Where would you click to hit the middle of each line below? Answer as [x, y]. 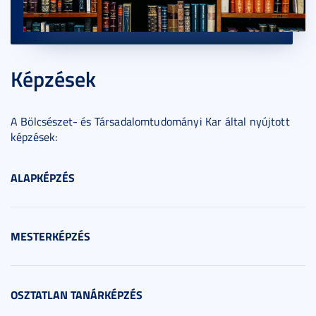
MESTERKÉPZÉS [50, 236]
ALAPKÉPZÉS [43, 178]
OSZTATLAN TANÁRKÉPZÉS [77, 295]
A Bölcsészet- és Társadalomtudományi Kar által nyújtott [150, 122]
